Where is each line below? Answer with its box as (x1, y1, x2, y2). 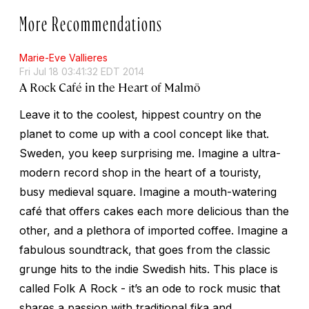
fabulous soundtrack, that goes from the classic (19, 242, 270, 257)
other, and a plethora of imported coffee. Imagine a (19, 223, 288, 237)
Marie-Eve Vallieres (19, 51, 108, 63)
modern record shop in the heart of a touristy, (19, 165, 261, 179)
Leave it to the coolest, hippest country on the (19, 107, 261, 121)
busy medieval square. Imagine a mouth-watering (19, 184, 277, 199)
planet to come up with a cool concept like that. (19, 126, 269, 141)
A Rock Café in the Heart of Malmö (19, 79, 200, 94)
